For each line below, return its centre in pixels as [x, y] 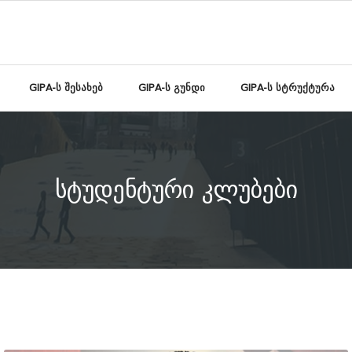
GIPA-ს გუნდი [171, 87]
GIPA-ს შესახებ [66, 87]
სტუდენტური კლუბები [176, 190]
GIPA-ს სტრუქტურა [287, 87]
